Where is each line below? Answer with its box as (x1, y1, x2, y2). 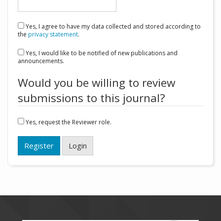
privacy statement (28, 30, 78, 39)
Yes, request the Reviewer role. (26, 118, 111, 127)
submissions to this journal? (18, 90, 165, 106)
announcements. (18, 57, 64, 66)
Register (24, 141, 54, 151)
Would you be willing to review (18, 75, 175, 91)
